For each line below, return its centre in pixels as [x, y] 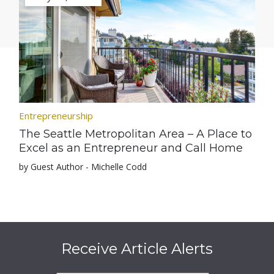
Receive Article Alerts [137, 249]
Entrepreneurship [56, 116]
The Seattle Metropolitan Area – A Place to [136, 134]
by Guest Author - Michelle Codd [83, 167]
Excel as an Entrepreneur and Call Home [131, 148]
